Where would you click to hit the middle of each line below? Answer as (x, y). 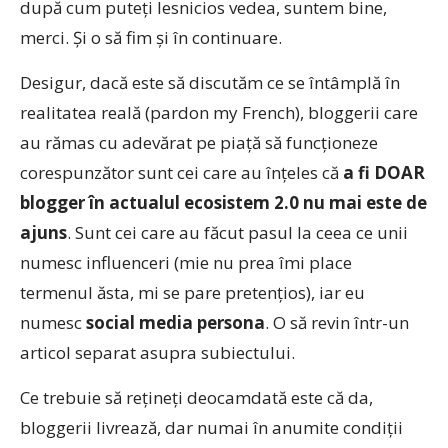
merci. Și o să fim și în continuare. (151, 37)
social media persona (175, 322)
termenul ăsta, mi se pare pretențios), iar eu (192, 292)
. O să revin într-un (337, 322)
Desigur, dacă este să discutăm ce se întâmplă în (210, 82)
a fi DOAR (384, 172)
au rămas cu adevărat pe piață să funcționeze (199, 142)
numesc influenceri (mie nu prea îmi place (186, 262)
